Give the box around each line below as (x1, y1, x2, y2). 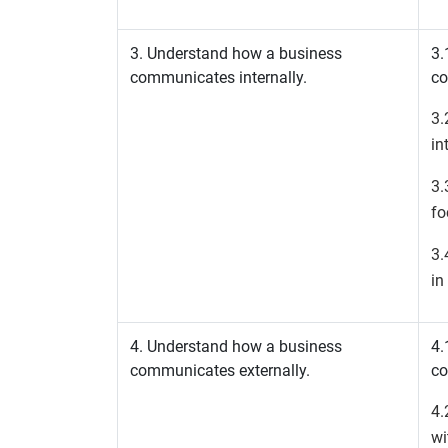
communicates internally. (130, 68, 307, 87)
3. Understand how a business (130, 44, 342, 63)
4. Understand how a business (130, 337, 342, 356)
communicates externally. (130, 361, 310, 380)
